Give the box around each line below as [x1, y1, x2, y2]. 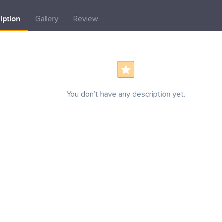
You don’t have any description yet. [66, 90, 185, 98]
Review [73, 15, 98, 23]
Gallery [35, 15, 58, 23]
